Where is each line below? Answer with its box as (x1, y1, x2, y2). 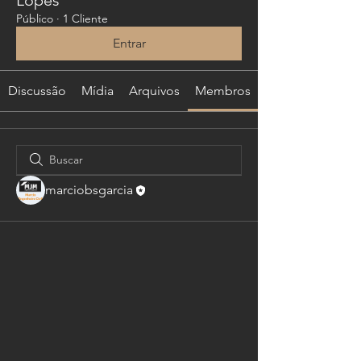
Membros (195, 82, 251, 98)
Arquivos (128, 82, 180, 98)
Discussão (7, 82, 66, 98)
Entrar (112, 35, 146, 51)
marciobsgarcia (45, 181, 133, 197)
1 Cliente (63, 10, 108, 26)
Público (16, 10, 53, 26)
